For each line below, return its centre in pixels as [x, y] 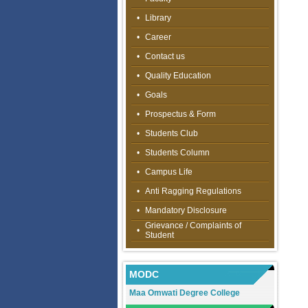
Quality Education [178, 76]
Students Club [171, 133]
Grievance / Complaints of [193, 225]
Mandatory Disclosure [186, 210]
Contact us [165, 56]
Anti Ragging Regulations [193, 191]
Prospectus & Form [180, 114]
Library [158, 18]
